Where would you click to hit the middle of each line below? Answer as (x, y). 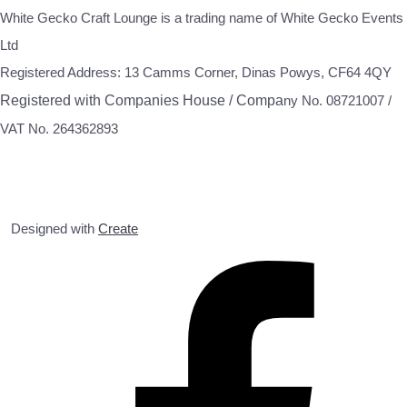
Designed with (55, 228)
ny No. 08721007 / (338, 100)
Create (118, 228)
